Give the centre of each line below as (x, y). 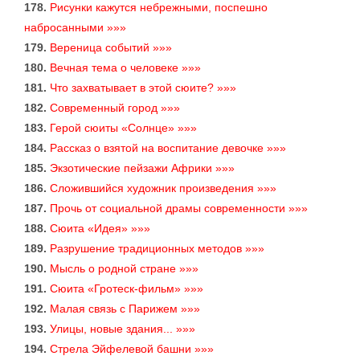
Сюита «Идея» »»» (100, 229)
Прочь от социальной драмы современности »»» (179, 209)
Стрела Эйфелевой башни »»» (132, 349)
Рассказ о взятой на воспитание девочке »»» (168, 148)
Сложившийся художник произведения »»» (163, 188)
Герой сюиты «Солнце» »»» (123, 128)
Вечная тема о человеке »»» (125, 68)
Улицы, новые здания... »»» (123, 329)
